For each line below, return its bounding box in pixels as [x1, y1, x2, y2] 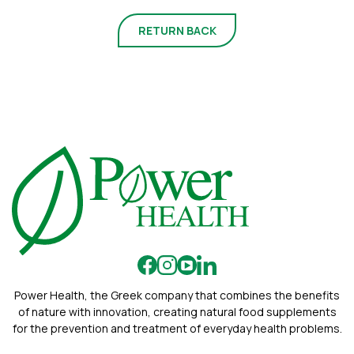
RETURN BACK [137, 22, 217, 38]
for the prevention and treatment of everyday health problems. [12, 321, 342, 337]
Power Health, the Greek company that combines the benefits [14, 288, 340, 303]
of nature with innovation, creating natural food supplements [17, 304, 337, 320]
